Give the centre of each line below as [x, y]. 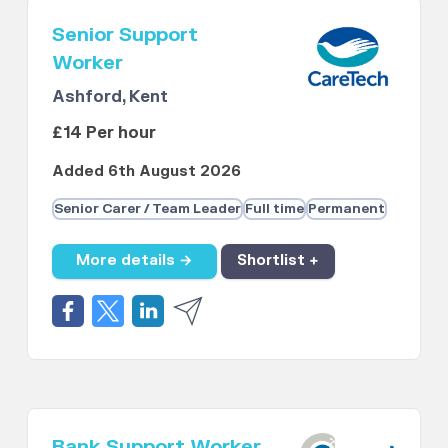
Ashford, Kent [110, 96]
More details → [135, 261]
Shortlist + [278, 261]
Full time [275, 208]
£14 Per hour [104, 132]
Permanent [347, 208]
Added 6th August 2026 [147, 171]
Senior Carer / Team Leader [148, 208]
